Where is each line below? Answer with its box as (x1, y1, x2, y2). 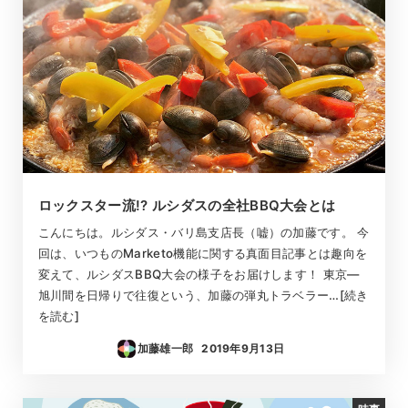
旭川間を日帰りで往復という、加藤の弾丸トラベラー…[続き (37, 288, 369, 303)
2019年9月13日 (201, 342, 285, 356)
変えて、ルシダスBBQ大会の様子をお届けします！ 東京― (37, 267, 360, 282)
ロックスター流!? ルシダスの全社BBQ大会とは (37, 196, 336, 214)
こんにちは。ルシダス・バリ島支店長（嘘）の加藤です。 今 (37, 225, 370, 240)
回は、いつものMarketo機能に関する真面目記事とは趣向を (37, 246, 368, 261)
